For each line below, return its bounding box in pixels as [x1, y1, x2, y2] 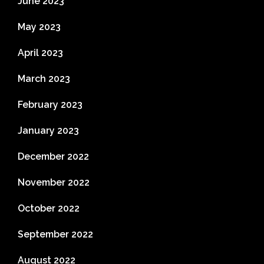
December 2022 [18, 151, 89, 162]
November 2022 [18, 177, 90, 188]
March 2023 [18, 73, 70, 84]
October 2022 [18, 203, 80, 214]
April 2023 [18, 47, 63, 58]
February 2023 [18, 99, 82, 110]
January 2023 [18, 125, 79, 136]
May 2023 [18, 21, 61, 32]
